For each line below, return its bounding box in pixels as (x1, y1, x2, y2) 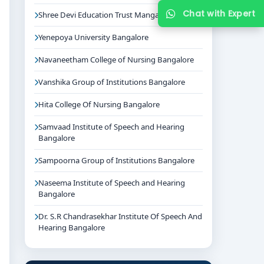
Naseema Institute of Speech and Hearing (38, 177, 185, 188)
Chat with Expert (183, 7, 256, 19)
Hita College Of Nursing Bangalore (38, 99, 160, 110)
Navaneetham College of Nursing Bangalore (38, 54, 194, 65)
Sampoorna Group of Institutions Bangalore (38, 155, 194, 166)
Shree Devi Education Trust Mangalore (38, 9, 173, 20)
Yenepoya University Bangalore (38, 32, 148, 42)
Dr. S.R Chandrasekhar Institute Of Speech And (38, 211, 202, 222)
